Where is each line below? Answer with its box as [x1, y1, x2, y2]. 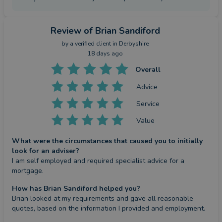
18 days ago [87, 50, 123, 57]
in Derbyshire [111, 40, 149, 48]
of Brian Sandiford [83, 25, 160, 37]
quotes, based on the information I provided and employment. [12, 204, 205, 213]
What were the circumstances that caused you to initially [12, 136, 203, 146]
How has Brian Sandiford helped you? [12, 184, 140, 193]
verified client [75, 40, 111, 48]
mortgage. [12, 166, 44, 175]
